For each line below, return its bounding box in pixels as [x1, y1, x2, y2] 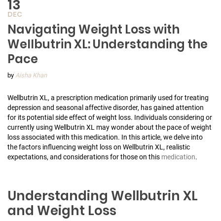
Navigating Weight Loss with [7, 21, 180, 37]
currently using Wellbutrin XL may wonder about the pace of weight [7, 123, 212, 131]
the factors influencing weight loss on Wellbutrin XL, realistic [7, 143, 190, 151]
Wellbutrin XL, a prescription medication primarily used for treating [7, 93, 209, 102]
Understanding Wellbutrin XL [7, 186, 198, 205]
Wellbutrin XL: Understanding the [7, 36, 208, 52]
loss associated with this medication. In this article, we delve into [7, 133, 203, 141]
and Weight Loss [7, 201, 116, 220]
